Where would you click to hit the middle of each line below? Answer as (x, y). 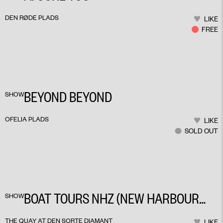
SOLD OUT (201, 131)
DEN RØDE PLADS (32, 18)
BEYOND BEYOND (68, 97)
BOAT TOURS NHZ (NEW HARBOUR (111, 198)
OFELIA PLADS (27, 119)
